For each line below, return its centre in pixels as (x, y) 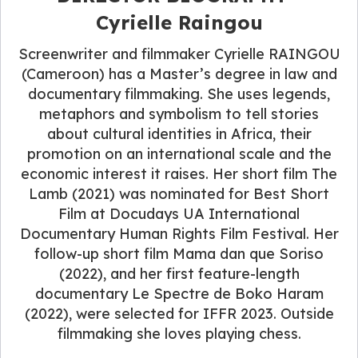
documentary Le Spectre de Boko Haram (179, 293)
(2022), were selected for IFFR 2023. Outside (179, 313)
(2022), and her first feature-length (179, 273)
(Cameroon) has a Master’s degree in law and (179, 74)
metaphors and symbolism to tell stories (179, 113)
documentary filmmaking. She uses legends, (179, 93)
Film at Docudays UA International (179, 213)
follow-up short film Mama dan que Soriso (179, 253)
